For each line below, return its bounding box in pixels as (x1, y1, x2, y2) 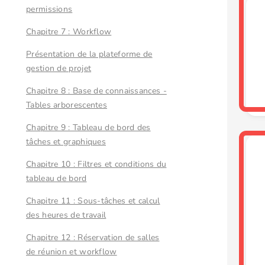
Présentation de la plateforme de (26, 49, 153, 60)
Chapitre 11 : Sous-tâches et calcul (26, 195, 160, 206)
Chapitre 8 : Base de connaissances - (26, 85, 167, 96)
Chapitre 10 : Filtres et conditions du (26, 159, 167, 170)
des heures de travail (26, 209, 106, 221)
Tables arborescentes (26, 99, 108, 111)
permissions (26, 4, 73, 15)
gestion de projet (26, 63, 92, 74)
